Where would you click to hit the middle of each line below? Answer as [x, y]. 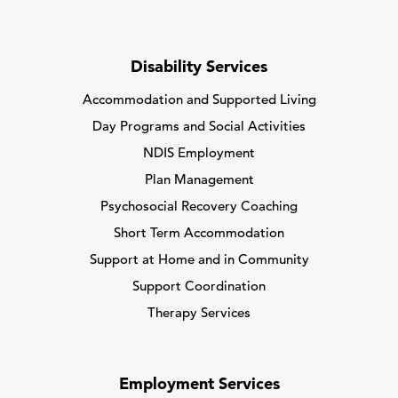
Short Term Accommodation [199, 234]
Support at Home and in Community [199, 260]
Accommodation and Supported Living [199, 100]
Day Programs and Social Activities [199, 127]
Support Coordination [199, 287]
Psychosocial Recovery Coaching [199, 207]
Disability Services [199, 68]
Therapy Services [199, 314]
